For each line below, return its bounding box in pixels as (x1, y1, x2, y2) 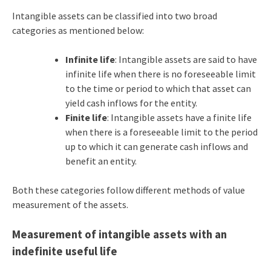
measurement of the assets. (11, 198, 130, 211)
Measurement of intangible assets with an (11, 227, 227, 242)
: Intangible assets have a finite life (106, 111, 252, 124)
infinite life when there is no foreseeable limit (65, 68, 256, 80)
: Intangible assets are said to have (114, 53, 257, 66)
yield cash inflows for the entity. (65, 97, 197, 109)
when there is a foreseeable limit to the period (65, 126, 258, 139)
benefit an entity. (65, 155, 137, 168)
